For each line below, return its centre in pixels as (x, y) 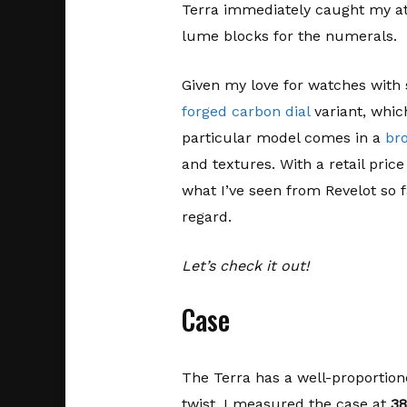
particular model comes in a (283, 138)
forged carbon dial (245, 112)
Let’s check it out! (245, 266)
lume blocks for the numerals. (289, 36)
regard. (206, 217)
